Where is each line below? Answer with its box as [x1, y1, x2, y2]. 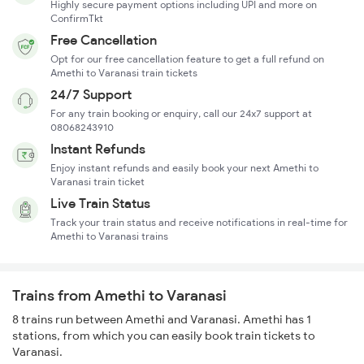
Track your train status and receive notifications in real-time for [50, 216, 348, 229]
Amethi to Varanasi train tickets [50, 67, 197, 80]
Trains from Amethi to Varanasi [12, 286, 227, 305]
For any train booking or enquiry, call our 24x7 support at [50, 107, 312, 120]
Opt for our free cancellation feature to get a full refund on [50, 53, 324, 66]
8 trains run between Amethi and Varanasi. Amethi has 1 [12, 312, 311, 327]
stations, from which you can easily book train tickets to [12, 328, 315, 344]
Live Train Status [50, 195, 150, 212]
